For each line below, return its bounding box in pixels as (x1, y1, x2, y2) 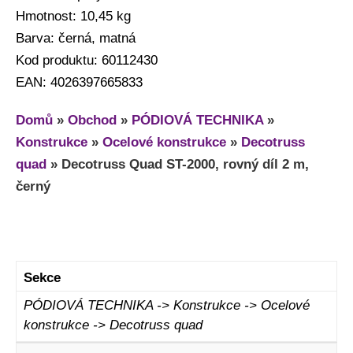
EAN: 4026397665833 (16, 74, 143, 90)
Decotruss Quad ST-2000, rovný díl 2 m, (61, 156, 309, 172)
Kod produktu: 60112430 (16, 52, 158, 68)
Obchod (68, 112, 117, 128)
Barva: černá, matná (16, 30, 136, 46)
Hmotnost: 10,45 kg (16, 8, 131, 24)
